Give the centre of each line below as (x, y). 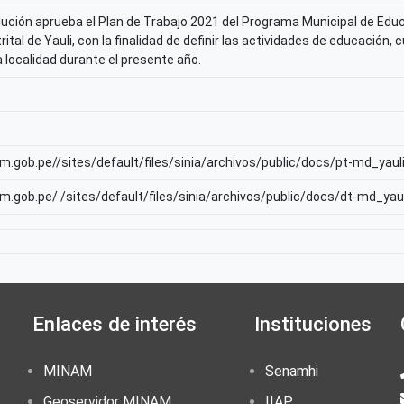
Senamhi (292, 371)
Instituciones (313, 324)
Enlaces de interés (115, 324)
